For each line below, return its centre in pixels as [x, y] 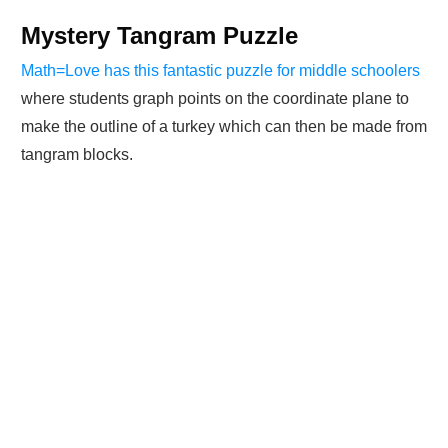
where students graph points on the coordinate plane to [215, 99]
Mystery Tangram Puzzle [159, 36]
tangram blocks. [77, 155]
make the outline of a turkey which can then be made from [224, 127]
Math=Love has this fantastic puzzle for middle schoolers [220, 71]
